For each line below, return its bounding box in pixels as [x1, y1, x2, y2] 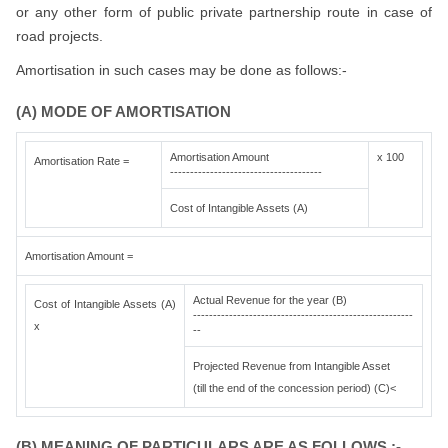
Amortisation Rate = [34, 155, 129, 167]
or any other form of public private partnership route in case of [16, 4, 432, 20]
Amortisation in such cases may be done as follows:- [16, 62, 347, 78]
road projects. [16, 28, 103, 44]
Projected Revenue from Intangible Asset [193, 360, 390, 372]
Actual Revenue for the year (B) [193, 294, 347, 306]
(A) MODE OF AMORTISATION [16, 103, 231, 120]
